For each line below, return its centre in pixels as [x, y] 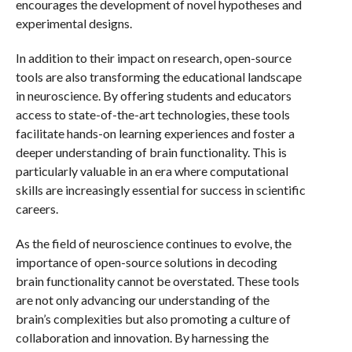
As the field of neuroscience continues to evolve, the [153, 243]
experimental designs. [73, 23]
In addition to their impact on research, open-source [153, 58]
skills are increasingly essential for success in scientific [160, 190]
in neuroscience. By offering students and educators [153, 95]
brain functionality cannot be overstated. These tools [157, 281]
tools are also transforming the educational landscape [158, 77]
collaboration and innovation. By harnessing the [142, 337]
